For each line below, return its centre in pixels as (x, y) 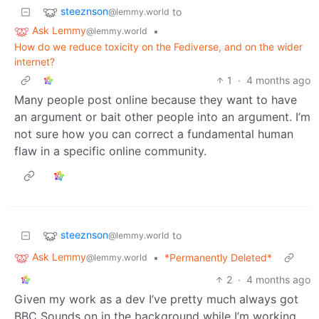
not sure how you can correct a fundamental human (154, 134)
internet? (35, 61)
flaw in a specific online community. (110, 151)
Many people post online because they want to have (156, 99)
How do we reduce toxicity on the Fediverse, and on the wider (158, 46)
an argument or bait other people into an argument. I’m (162, 116)
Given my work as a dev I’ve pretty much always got (156, 299)
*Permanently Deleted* (218, 257)
